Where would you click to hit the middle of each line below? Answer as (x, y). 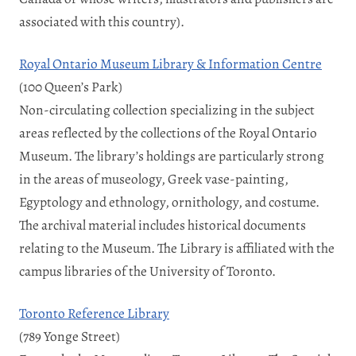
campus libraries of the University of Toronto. (147, 271)
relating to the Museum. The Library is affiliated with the (177, 248)
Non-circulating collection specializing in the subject (167, 109)
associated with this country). (102, 21)
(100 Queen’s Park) (71, 86)
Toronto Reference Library (94, 313)
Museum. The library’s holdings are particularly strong (172, 155)
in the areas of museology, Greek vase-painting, (154, 178)
